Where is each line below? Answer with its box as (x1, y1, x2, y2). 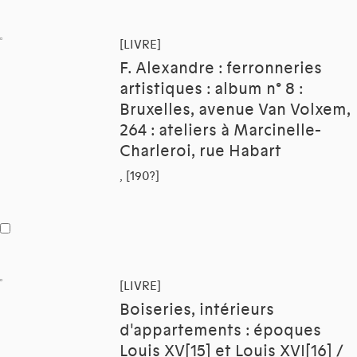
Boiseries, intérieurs (120, 300, 274, 320)
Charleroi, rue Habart (120, 142, 281, 162)
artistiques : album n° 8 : (120, 80, 303, 100)
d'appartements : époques (120, 321, 321, 341)
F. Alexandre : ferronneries (120, 59, 322, 79)
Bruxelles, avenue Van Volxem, (120, 100, 351, 120)
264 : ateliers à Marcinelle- (120, 121, 321, 141)
